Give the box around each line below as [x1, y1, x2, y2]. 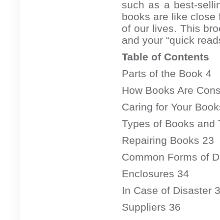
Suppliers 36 [122, 201, 181, 213]
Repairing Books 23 [122, 134, 214, 146]
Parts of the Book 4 [122, 67, 212, 79]
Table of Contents [122, 51, 209, 62]
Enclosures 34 [122, 167, 189, 179]
